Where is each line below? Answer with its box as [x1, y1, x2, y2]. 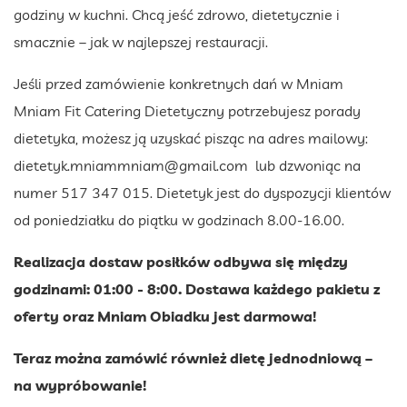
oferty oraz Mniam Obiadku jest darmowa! [14, 306, 316, 325]
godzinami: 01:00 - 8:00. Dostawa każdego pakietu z [14, 279, 380, 298]
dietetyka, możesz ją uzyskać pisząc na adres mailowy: [14, 128, 368, 147]
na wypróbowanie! [14, 375, 146, 394]
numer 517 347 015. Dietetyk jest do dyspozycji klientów [14, 183, 391, 202]
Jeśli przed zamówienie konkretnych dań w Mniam [14, 74, 343, 93]
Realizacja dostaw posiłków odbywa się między [14, 252, 348, 271]
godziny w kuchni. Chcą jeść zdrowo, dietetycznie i [14, 5, 340, 24]
